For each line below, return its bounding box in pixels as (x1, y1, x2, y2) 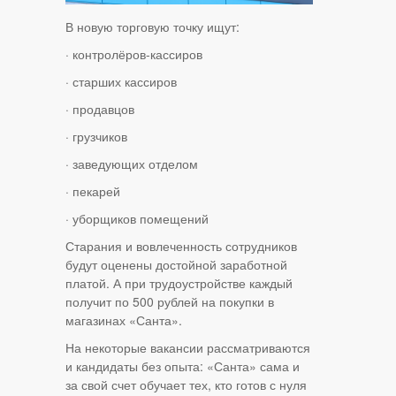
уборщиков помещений (72, 209, 209, 228)
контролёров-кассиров (72, 45, 202, 64)
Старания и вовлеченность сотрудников (65, 237, 297, 255)
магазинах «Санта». (65, 311, 182, 330)
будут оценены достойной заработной (65, 255, 287, 274)
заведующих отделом (72, 155, 198, 173)
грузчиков (72, 127, 127, 146)
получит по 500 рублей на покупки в (65, 293, 274, 311)
